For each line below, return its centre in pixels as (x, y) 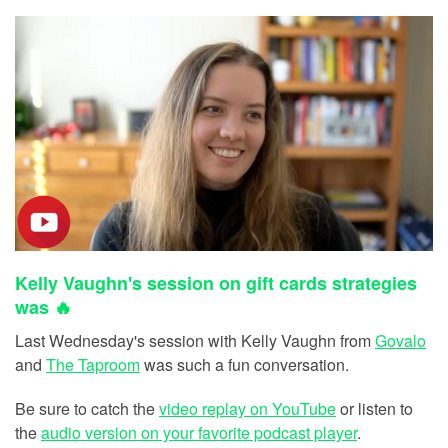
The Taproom (93, 364)
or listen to (374, 408)
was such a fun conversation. (244, 364)
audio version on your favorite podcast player (199, 432)
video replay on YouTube (247, 408)
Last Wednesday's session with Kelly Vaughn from (195, 340)
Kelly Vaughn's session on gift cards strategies (216, 282)
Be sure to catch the (87, 408)
